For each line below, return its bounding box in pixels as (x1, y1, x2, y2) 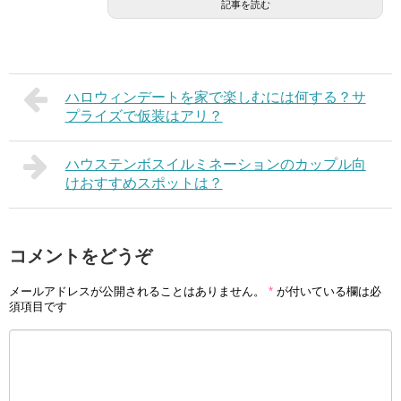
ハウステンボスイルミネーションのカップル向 (64, 157, 366, 173)
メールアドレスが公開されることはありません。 (9, 284, 265, 298)
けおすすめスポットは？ (64, 175, 223, 192)
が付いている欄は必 (273, 284, 381, 298)
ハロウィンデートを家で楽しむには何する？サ (64, 90, 366, 106)
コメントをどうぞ (9, 246, 152, 267)
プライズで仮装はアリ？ (64, 108, 223, 124)
